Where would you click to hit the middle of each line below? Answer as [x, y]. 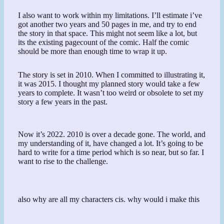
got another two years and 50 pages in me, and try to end [107, 24]
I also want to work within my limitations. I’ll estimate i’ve [110, 15]
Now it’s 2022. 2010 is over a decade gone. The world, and [112, 134]
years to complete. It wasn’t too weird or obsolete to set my [111, 93]
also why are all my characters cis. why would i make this [109, 199]
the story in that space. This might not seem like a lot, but [108, 33]
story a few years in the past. [63, 102]
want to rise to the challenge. [63, 161]
